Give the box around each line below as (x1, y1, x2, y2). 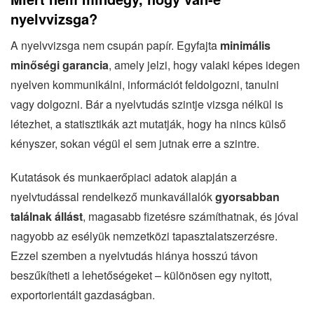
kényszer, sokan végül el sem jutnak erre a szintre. (11, 135, 259, 151)
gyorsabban (215, 188, 280, 205)
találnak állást (11, 207, 83, 224)
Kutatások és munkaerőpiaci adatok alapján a (11, 168, 237, 185)
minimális (220, 36, 271, 53)
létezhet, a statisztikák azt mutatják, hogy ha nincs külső (11, 115, 286, 132)
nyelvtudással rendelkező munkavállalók (11, 188, 215, 205)
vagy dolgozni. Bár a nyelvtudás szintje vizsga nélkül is (11, 95, 283, 112)
